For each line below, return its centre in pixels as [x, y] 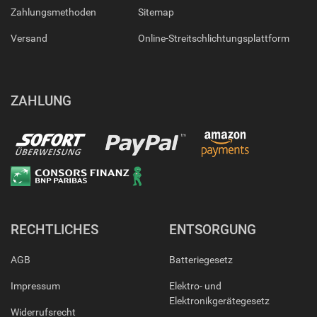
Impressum [35, 286]
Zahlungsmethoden [53, 12]
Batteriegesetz [201, 260]
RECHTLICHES [54, 230]
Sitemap [156, 12]
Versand [29, 39]
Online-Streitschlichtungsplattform [213, 39]
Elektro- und [195, 286]
